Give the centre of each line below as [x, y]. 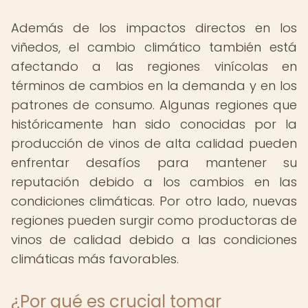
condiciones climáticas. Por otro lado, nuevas [154, 201]
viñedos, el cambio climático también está [154, 47]
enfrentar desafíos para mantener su [154, 163]
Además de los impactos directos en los [154, 28]
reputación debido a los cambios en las [154, 182]
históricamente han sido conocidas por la [154, 124]
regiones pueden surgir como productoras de [154, 220]
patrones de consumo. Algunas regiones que [154, 105]
